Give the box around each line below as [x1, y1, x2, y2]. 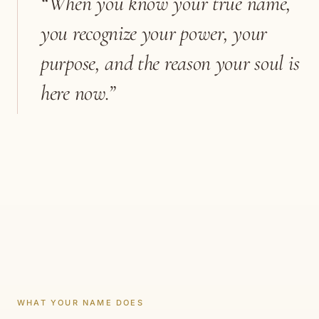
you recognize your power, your [41, 20, 268, 46]
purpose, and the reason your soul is [41, 50, 300, 76]
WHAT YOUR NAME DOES [17, 298, 144, 308]
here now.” [41, 80, 115, 106]
